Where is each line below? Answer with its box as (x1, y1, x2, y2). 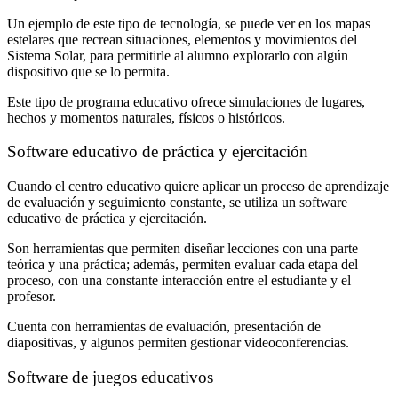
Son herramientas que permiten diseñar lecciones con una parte (7, 240, 358, 256)
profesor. (7, 288, 56, 304)
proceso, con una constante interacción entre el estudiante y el (7, 272, 351, 288)
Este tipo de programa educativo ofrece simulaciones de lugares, (7, 93, 365, 109)
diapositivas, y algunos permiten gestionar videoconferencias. (7, 334, 349, 350)
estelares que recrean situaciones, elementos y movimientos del (7, 31, 357, 47)
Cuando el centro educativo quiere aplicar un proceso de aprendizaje (7, 178, 389, 194)
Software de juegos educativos (7, 367, 213, 386)
